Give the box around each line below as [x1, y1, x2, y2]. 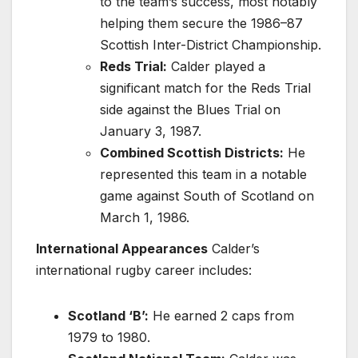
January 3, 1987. [100, 122, 201, 139]
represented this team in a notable [100, 165, 307, 182]
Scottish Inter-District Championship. [100, 36, 321, 53]
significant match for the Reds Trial [100, 79, 311, 96]
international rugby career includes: [36, 262, 252, 279]
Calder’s [208, 241, 260, 257]
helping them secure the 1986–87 [100, 14, 303, 31]
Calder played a [167, 58, 265, 74]
